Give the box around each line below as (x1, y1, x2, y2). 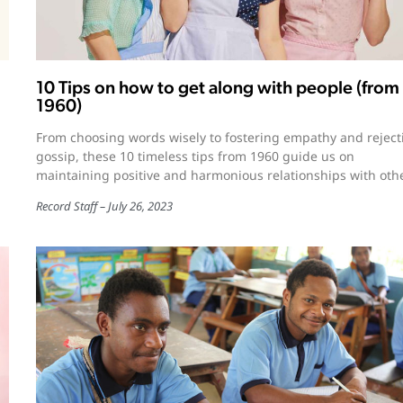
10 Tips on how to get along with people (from (35, 76, 399, 99)
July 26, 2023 (107, 198, 173, 215)
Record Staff (35, 198, 97, 215)
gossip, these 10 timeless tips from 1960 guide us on (35, 148, 354, 166)
